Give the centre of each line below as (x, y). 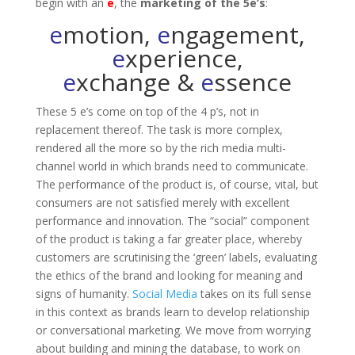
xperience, (184, 58)
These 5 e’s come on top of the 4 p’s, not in (147, 111)
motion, (110, 34)
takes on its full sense (254, 293)
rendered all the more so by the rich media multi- (160, 147)
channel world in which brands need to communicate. (172, 166)
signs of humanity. (84, 293)
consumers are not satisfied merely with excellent (162, 202)
